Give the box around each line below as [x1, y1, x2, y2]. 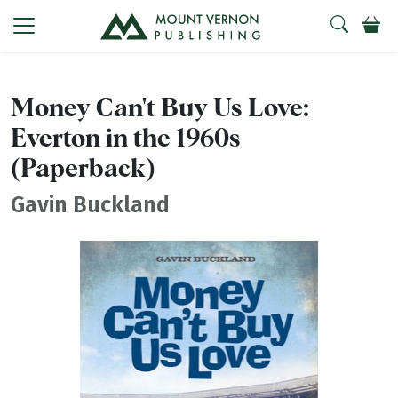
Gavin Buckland [11, 190, 170, 219]
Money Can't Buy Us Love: [11, 95, 309, 122]
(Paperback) [11, 155, 155, 182]
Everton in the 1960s [11, 125, 241, 152]
